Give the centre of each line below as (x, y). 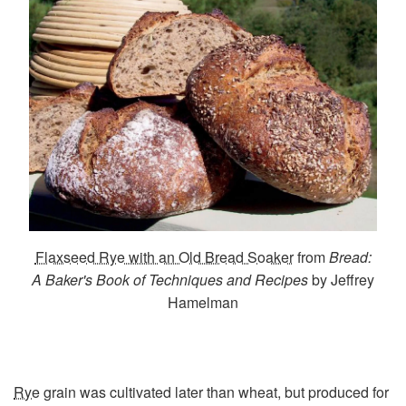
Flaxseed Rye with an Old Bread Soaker (164, 257)
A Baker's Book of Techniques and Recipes (170, 280)
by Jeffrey (341, 280)
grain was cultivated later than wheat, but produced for (214, 392)
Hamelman (203, 303)
